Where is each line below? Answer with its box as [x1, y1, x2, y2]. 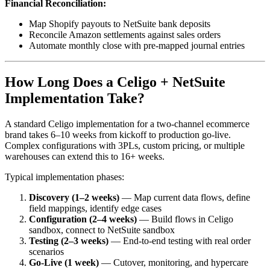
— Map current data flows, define [119, 192, 250, 202]
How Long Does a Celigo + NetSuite [5, 74, 225, 90]
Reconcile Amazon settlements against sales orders [29, 29, 221, 40]
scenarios [29, 246, 64, 257]
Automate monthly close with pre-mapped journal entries [29, 40, 245, 51]
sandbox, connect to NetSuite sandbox [29, 224, 175, 235]
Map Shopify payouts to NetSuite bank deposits [29, 18, 210, 29]
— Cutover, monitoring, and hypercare [99, 257, 248, 268]
